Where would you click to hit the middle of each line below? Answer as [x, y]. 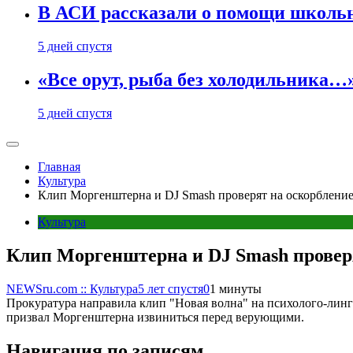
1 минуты [236, 288]
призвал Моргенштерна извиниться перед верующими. [155, 317]
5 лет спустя [171, 288]
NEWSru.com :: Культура [72, 288]
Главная [59, 167]
